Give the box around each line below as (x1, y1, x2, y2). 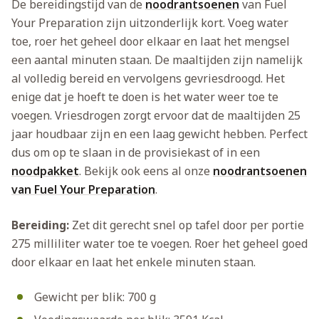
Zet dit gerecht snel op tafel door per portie (69, 217, 304, 234)
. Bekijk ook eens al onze (79, 163, 213, 179)
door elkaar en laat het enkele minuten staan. (11, 254, 258, 271)
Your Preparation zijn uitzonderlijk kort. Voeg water (11, 15, 288, 31)
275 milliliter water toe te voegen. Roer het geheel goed (11, 236, 308, 252)
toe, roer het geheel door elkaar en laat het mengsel (11, 33, 290, 50)
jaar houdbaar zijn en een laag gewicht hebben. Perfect (11, 126, 308, 142)
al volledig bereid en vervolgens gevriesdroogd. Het (11, 70, 285, 87)
